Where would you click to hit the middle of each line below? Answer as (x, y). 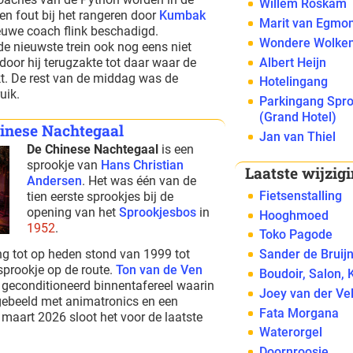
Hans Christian (143, 165)
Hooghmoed (294, 215)
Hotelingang (294, 82)
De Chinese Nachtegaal (93, 149)
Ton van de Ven (159, 269)
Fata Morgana (299, 313)
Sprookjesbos (158, 212)
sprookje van (64, 165)
